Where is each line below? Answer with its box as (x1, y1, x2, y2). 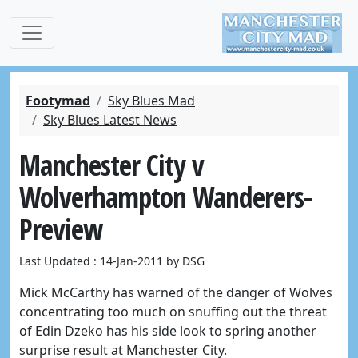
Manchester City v (19, 145, 204, 184)
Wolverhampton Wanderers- (19, 177, 312, 216)
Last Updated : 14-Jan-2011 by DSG (19, 253, 205, 268)
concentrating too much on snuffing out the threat (19, 303, 327, 320)
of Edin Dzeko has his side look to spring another (19, 322, 316, 340)
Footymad (26, 92, 90, 109)
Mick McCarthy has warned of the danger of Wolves (19, 284, 332, 301)
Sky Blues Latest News (43, 111, 177, 129)
